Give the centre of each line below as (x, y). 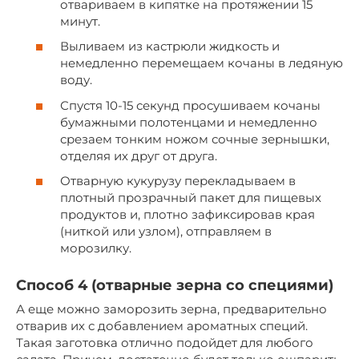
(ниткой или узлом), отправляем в (166, 232)
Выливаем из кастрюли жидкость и (170, 46)
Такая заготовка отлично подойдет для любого (165, 343)
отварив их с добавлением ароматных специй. (162, 326)
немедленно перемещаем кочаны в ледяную (202, 63)
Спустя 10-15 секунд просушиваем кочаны (190, 105)
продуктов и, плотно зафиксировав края (188, 215)
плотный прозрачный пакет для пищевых (191, 198)
